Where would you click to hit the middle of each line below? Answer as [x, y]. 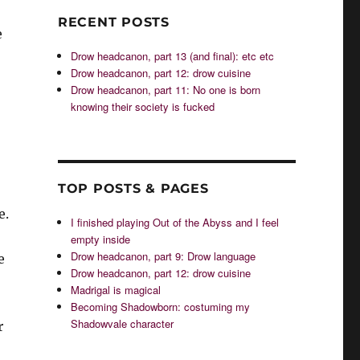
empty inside [101, 239]
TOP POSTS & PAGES [133, 188]
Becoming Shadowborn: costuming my [161, 307]
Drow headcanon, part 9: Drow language [164, 256]
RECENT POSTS [113, 22]
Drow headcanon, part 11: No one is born [166, 90]
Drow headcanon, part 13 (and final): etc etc [173, 56]
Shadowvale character [123, 323]
